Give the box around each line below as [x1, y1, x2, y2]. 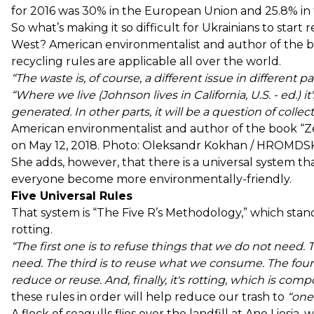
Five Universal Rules [11, 189, 132, 203]
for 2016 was [11, 4, 82, 18]
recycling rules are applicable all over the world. [11, 54, 281, 68]
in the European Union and [107, 4, 265, 18]
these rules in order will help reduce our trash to [11, 289, 287, 303]
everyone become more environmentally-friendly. [11, 172, 292, 186]
